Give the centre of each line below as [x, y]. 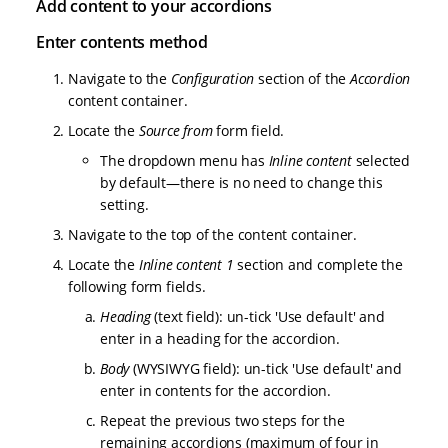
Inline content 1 [186, 265]
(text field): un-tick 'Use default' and [267, 317]
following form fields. [137, 287]
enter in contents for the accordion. [215, 391]
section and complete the [318, 265]
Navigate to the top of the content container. [212, 235]
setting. [124, 205]
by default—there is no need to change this [241, 183]
